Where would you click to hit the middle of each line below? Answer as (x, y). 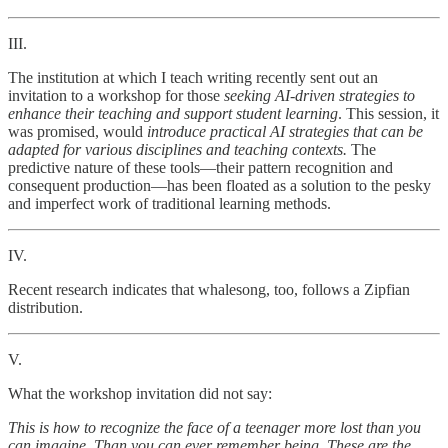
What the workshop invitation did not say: (140, 393)
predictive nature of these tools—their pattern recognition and (200, 167)
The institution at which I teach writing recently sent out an (193, 77)
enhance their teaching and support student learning (173, 113)
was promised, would (77, 131)
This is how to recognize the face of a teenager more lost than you (214, 427)
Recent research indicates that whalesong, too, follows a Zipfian (209, 289)
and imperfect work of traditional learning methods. (169, 203)
